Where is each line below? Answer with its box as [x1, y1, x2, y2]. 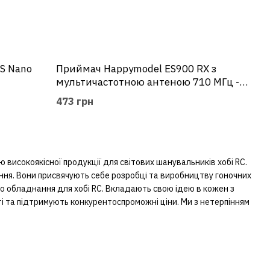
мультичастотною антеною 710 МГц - [56, 75, 240, 89]
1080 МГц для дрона [56, 89, 157, 102]
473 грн [56, 95, 94, 108]
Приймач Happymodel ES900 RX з [56, 62, 217, 76]
